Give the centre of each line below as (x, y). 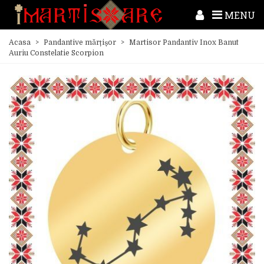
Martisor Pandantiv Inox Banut (184, 42)
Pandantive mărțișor (80, 42)
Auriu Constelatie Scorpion (56, 53)
